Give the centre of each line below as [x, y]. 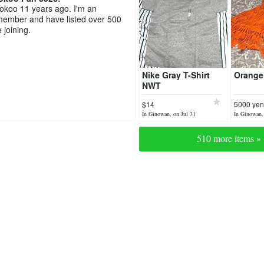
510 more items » [229, 138]
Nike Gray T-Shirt [176, 75]
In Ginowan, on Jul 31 [169, 113]
